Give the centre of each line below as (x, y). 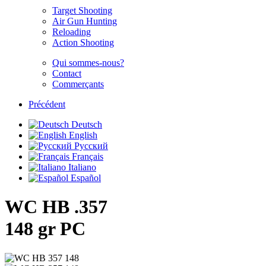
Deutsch (85, 124)
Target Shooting (82, 10)
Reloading (72, 32)
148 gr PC (45, 229)
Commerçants (78, 84)
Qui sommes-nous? (88, 63)
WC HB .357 (56, 207)
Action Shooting (83, 42)
